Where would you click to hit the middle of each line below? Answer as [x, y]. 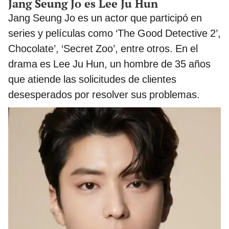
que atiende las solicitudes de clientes [92, 79]
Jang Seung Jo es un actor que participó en [105, 18]
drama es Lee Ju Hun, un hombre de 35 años [109, 64]
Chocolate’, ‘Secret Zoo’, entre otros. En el [103, 48]
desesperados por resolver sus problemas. [104, 94]
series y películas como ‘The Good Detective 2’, [114, 33]
